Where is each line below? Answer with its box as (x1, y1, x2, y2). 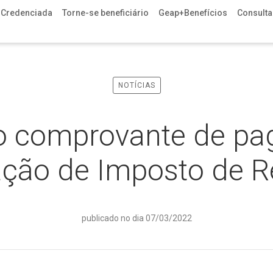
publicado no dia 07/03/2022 (81, 213, 192, 223)
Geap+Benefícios (158, 8, 227, 18)
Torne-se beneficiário (62, 8, 149, 18)
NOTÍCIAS (118, 81, 155, 90)
